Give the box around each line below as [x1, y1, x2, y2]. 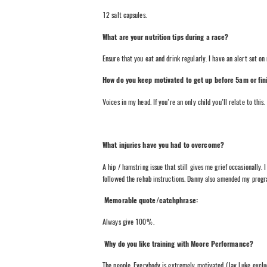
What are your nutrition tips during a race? [103, 32, 229, 42]
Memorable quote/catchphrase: [103, 195, 198, 206]
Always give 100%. [103, 217, 154, 227]
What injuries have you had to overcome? [103, 140, 224, 150]
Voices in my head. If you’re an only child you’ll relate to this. [103, 97, 265, 107]
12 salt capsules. [103, 10, 147, 20]
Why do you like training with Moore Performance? [103, 238, 255, 249]
